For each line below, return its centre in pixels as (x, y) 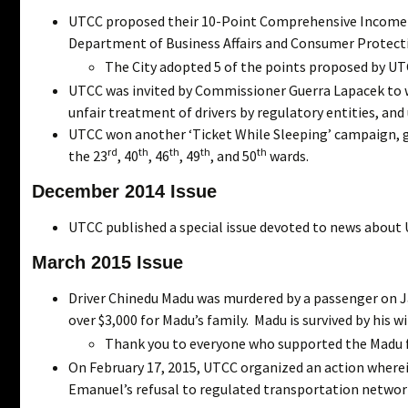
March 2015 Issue (107, 262)
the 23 (88, 155)
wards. (288, 155)
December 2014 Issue (124, 191)
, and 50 (234, 155)
